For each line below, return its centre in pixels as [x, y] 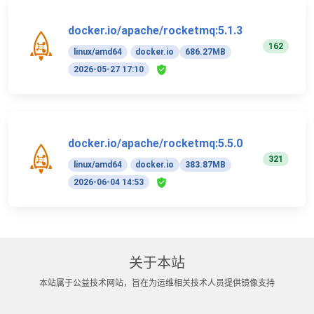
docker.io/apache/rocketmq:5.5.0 [155, 144]
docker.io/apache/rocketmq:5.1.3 [155, 31]
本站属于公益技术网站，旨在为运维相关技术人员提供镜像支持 [157, 284]
